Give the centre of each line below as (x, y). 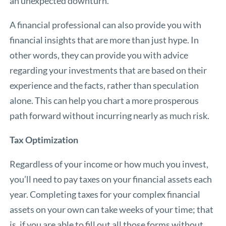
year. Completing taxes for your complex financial (105, 194)
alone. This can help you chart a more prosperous (104, 101)
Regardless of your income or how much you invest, (109, 164)
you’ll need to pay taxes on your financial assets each (111, 179)
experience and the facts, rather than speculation (104, 86)
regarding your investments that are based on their (108, 70)
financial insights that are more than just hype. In (104, 40)
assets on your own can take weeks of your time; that (112, 210)
